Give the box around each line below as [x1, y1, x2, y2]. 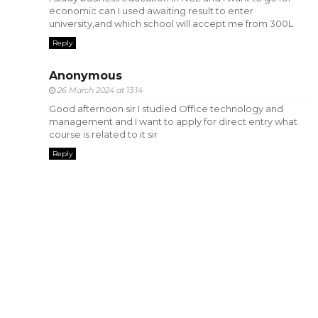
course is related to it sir [48, 128, 158, 140]
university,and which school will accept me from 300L [48, 18, 293, 30]
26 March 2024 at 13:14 [57, 84, 143, 95]
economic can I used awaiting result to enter [48, 5, 253, 17]
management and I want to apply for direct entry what [48, 115, 297, 127]
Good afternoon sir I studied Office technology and [48, 102, 283, 114]
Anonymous [48, 68, 122, 82]
